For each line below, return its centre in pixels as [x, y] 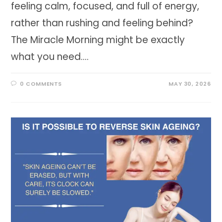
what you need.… [50, 57]
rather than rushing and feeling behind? [102, 23]
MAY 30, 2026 [190, 84]
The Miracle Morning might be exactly [98, 40]
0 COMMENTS [41, 84]
